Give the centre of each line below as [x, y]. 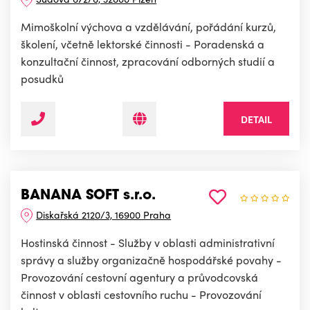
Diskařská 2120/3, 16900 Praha [104, 215]
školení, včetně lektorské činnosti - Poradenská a [143, 44]
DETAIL [256, 119]
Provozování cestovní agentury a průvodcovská [139, 277]
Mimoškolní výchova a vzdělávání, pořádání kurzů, [148, 27]
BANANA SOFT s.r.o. [88, 196]
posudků [42, 79]
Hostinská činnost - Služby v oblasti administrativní [148, 243]
